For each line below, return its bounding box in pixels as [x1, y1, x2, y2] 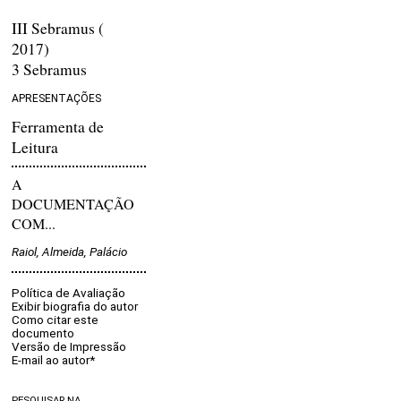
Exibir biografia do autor [12, 299, 139, 313]
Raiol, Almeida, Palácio [12, 245, 128, 260]
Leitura [12, 137, 59, 158]
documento [12, 326, 75, 340]
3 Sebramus [12, 59, 88, 81]
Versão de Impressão [12, 339, 127, 354]
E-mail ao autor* [12, 353, 96, 367]
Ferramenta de [12, 116, 105, 138]
